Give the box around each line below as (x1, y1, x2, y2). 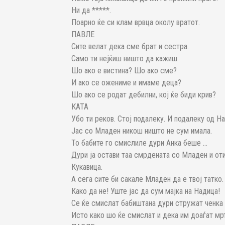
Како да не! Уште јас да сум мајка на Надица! (71, 186, 220, 196)
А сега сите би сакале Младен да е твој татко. (71, 174, 223, 184)
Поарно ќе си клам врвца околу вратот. (71, 18, 200, 28)
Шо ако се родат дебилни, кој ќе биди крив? (71, 90, 216, 100)
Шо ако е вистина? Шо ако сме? (71, 66, 177, 76)
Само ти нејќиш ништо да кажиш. (71, 54, 179, 64)
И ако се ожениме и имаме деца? (71, 78, 181, 88)
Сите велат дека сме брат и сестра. (71, 42, 189, 52)
